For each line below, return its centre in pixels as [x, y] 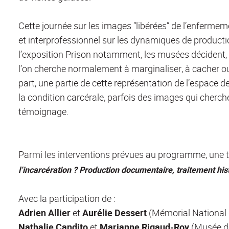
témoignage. [43, 111]
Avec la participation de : [67, 198]
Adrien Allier [44, 212]
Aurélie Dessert [114, 212]
